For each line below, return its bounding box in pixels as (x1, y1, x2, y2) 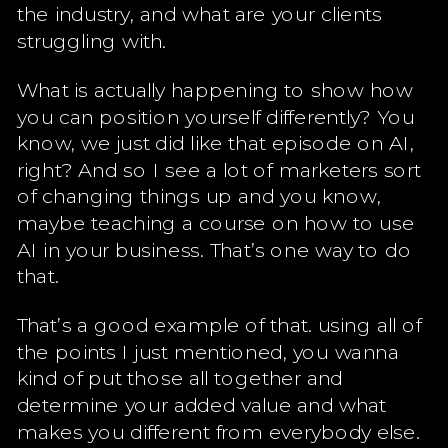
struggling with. (16, 27, 167, 53)
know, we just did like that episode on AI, (16, 129, 415, 155)
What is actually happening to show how (16, 76, 414, 102)
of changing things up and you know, (16, 182, 381, 208)
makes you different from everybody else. (16, 417, 421, 444)
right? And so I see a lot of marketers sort (16, 156, 422, 182)
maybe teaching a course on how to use (16, 209, 415, 235)
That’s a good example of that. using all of (16, 311, 422, 337)
